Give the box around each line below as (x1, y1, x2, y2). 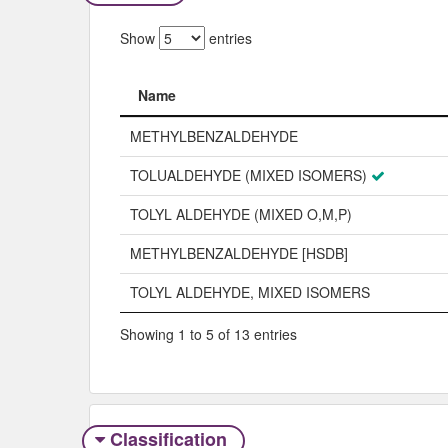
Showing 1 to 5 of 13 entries (120, 323, 297, 344)
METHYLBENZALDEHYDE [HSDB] (130, 243, 348, 264)
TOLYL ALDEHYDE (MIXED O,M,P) (130, 204, 352, 225)
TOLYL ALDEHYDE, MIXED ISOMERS (130, 282, 370, 303)
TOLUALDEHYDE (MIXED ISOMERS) (130, 165, 367, 186)
